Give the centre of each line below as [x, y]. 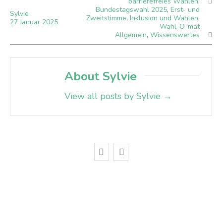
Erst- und [185, 10]
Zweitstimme [106, 18]
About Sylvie [101, 76]
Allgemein [131, 35]
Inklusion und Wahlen [164, 18]
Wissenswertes [175, 35]
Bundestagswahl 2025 [131, 10]
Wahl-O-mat [180, 27]
